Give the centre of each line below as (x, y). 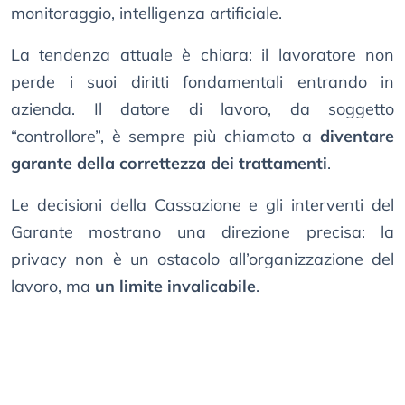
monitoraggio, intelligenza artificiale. (146, 14)
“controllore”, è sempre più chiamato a (165, 137)
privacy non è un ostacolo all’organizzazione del (202, 259)
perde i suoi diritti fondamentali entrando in (202, 82)
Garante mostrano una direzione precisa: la (202, 232)
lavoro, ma (53, 287)
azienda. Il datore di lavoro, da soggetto (202, 109)
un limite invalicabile (175, 287)
